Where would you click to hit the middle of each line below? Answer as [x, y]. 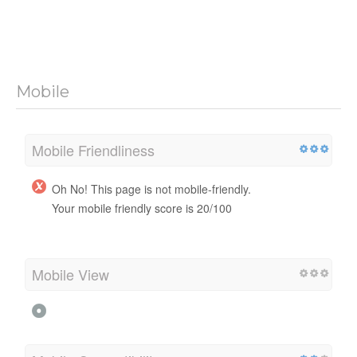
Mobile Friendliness [93, 149]
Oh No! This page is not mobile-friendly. [151, 188]
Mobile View [71, 274]
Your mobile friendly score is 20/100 [142, 208]
